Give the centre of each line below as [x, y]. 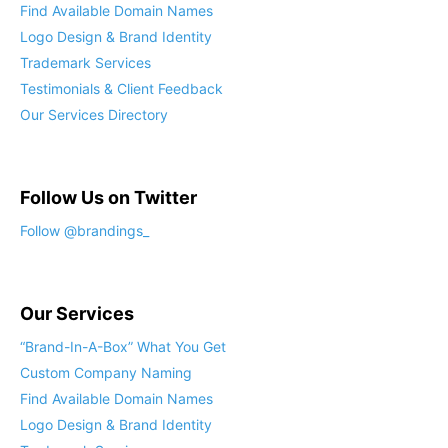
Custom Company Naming [106, 373]
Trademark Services [85, 63]
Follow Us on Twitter [108, 198]
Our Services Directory [94, 115]
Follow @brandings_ [84, 231]
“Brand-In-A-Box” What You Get [123, 347]
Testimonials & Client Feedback [121, 89]
